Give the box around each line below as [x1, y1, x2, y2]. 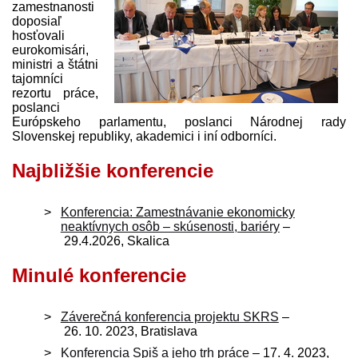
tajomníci [12, 71, 63, 86]
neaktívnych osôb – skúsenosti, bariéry [60, 219, 280, 233]
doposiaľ [12, 14, 62, 28]
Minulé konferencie [12, 264, 186, 286]
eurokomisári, [12, 42, 89, 57]
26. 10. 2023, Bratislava [60, 324, 197, 338]
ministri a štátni [12, 57, 98, 71]
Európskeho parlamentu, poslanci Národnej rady [12, 114, 346, 129]
